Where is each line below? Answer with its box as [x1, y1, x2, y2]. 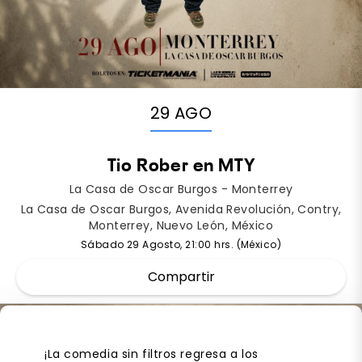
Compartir [147, 267, 215, 286]
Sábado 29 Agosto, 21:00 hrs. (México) [80, 237, 282, 251]
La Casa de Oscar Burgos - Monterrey [69, 180, 293, 197]
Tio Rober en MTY [107, 157, 255, 175]
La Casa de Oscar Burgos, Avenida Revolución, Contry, [20, 200, 342, 217]
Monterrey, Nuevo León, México [88, 217, 274, 234]
